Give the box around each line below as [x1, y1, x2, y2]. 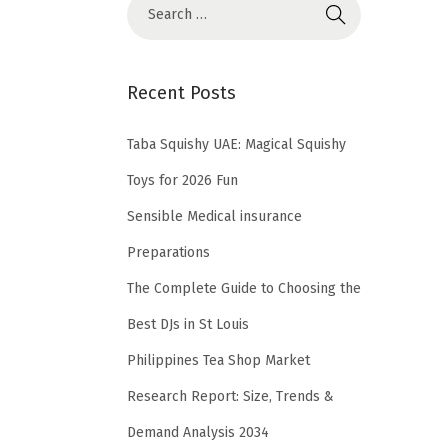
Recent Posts [127, 81, 236, 104]
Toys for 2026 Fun [127, 171, 238, 189]
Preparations [127, 243, 210, 261]
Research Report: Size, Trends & [127, 387, 334, 405]
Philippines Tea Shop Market [127, 351, 310, 369]
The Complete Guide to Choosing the [127, 279, 361, 297]
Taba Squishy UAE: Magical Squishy [127, 135, 346, 153]
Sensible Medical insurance [127, 207, 302, 225]
